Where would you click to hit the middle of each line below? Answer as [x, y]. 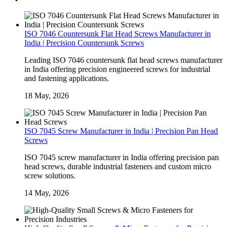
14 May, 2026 [47, 193]
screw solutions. [50, 176]
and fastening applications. [67, 79]
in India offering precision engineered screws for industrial [117, 69]
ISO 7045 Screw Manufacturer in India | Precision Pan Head [121, 131]
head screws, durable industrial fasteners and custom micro [118, 167]
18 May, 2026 [47, 96]
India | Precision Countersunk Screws [84, 43]
